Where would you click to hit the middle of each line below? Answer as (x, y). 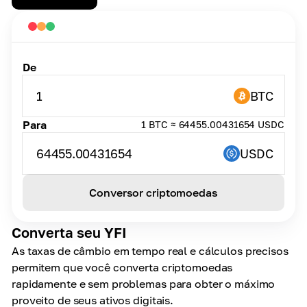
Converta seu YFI (69, 232)
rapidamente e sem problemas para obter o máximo (144, 284)
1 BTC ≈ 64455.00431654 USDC (213, 124)
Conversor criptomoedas (153, 193)
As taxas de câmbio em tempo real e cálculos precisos (150, 251)
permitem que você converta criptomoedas (122, 267)
